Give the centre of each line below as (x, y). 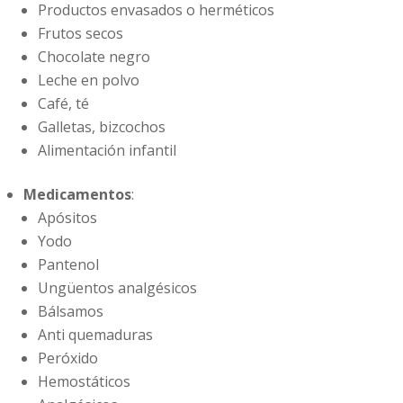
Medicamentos (77, 195)
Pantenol (68, 265)
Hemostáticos (84, 382)
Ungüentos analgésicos (117, 288)
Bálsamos (71, 312)
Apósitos (67, 218)
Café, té (63, 104)
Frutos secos (81, 34)
